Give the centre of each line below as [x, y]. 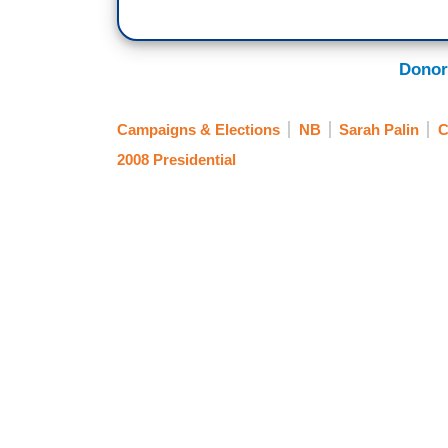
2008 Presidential [176, 160]
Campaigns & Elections [198, 130]
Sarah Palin [379, 130]
